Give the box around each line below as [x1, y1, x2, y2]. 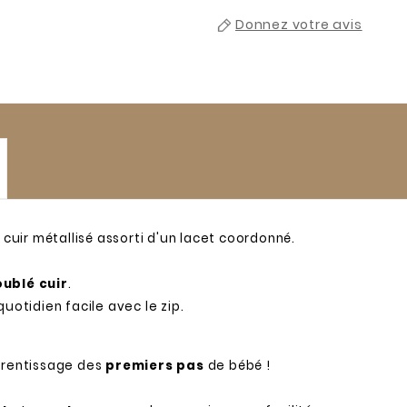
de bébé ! [203, 356, 271, 374]
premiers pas [105, 356, 204, 374]
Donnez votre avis [235, 15, 362, 34]
